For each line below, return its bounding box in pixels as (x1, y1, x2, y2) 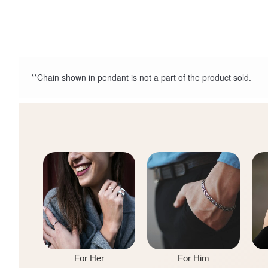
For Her (74, 252, 105, 263)
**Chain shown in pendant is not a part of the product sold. (31, 71, 251, 83)
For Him (177, 252, 209, 263)
